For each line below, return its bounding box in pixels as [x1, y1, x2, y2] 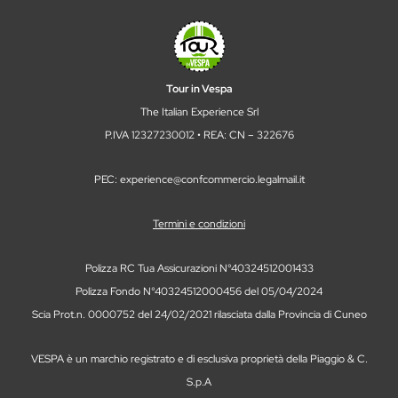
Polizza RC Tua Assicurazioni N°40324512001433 [84, 261, 314, 276]
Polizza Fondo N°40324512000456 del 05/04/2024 [76, 284, 322, 299]
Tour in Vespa [165, 82, 233, 97]
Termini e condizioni [153, 217, 245, 232]
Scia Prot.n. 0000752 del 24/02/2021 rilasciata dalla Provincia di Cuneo [31, 307, 367, 322]
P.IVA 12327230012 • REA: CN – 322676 [104, 128, 294, 143]
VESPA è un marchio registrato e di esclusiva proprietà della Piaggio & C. [30, 352, 368, 367]
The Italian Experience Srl [139, 105, 259, 120]
